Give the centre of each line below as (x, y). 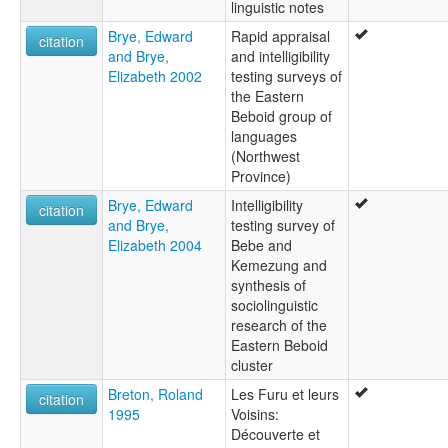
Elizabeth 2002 (155, 76)
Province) (261, 176)
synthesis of (268, 285)
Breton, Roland (155, 394)
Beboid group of (281, 116)
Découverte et (275, 434)
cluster (252, 365)
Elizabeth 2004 (155, 245)
